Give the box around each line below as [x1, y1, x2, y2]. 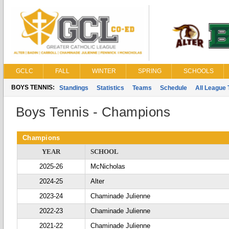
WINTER [92, 67, 116, 75]
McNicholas [90, 163, 125, 170]
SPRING [138, 67, 162, 75]
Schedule [160, 84, 187, 91]
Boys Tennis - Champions [16, 104, 171, 120]
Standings [59, 84, 88, 91]
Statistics [97, 84, 124, 91]
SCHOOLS [184, 67, 214, 75]
